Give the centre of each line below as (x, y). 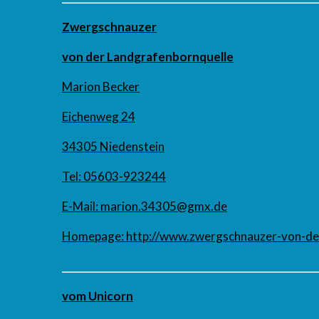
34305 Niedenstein (113, 147)
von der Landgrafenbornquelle (148, 57)
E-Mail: (80, 206)
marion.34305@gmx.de (164, 206)
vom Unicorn (98, 296)
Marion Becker (101, 87)
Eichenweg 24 (99, 117)
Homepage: (93, 236)
